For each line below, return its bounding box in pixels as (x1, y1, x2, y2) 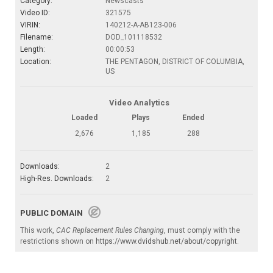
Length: (20, 44, 45, 54)
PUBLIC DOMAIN (20, 208, 88, 218)
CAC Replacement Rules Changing (56, 225, 164, 235)
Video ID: (20, 8, 50, 17)
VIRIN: (20, 20, 40, 29)
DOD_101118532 (105, 32, 162, 41)
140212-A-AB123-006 (105, 20, 177, 29)
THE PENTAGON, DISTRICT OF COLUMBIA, (105, 57, 244, 66)
